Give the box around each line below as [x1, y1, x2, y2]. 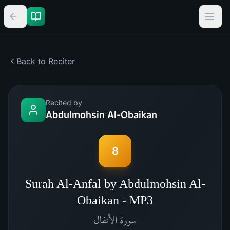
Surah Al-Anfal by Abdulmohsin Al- [25, 177, 205, 190]
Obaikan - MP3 [77, 194, 153, 207]
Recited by [46, 98, 82, 107]
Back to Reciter [16, 56, 75, 66]
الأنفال [93, 214, 117, 225]
